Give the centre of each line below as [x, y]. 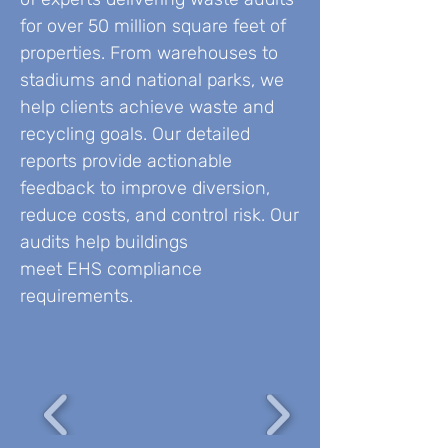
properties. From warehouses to [149, 53]
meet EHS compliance [111, 269]
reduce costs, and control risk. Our [159, 215]
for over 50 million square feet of [153, 26]
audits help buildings [104, 242]
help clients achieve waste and [147, 107]
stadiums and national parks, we [152, 80]
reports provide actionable [126, 161]
